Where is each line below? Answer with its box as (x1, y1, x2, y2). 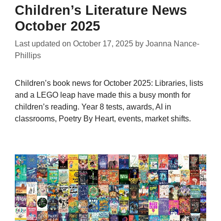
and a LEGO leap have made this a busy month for (15, 91, 190, 100)
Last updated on (15, 39, 73, 48)
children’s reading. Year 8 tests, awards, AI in (15, 103, 171, 111)
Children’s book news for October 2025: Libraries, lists (15, 79, 203, 88)
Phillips (15, 51, 41, 60)
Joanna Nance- (146, 39, 199, 48)
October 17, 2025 (73, 39, 133, 48)
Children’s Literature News (15, 3, 187, 18)
